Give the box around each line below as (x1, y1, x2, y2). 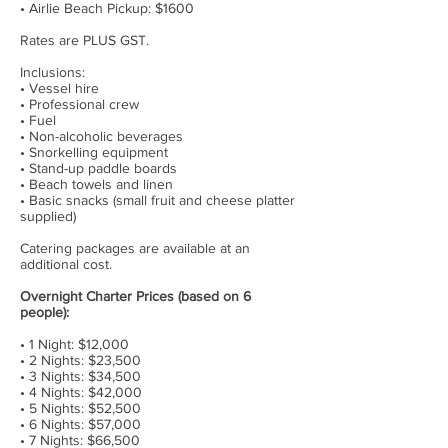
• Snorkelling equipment (20, 144, 168, 160)
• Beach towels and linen (20, 176, 173, 192)
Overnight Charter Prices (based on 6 (20, 288, 251, 304)
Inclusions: (20, 64, 85, 80)
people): (20, 304, 69, 320)
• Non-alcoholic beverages (20, 128, 183, 144)
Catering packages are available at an (20, 240, 250, 256)
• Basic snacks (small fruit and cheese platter (20, 192, 295, 208)
